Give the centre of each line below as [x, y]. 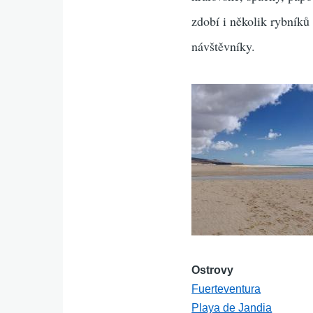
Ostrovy [213, 270]
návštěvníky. [224, 46]
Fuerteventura [226, 289]
